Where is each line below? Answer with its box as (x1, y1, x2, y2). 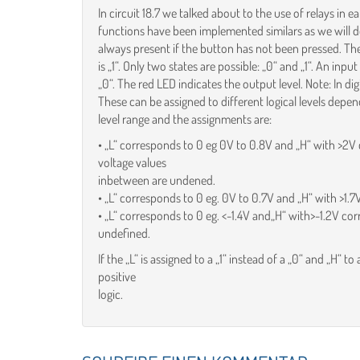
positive (98, 268, 136, 284)
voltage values (98, 153, 166, 170)
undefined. (98, 224, 150, 241)
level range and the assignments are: (98, 110, 272, 127)
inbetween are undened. (98, 171, 215, 188)
